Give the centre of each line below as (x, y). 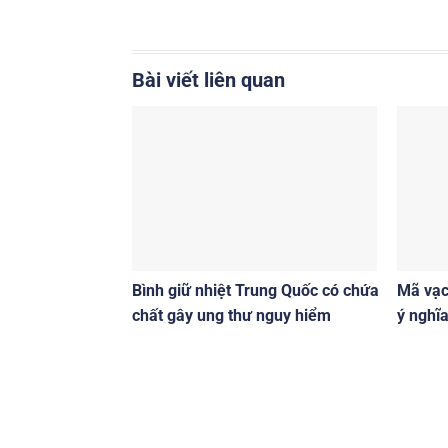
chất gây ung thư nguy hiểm (233, 316)
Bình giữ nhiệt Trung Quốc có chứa (255, 291)
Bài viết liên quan (208, 80)
